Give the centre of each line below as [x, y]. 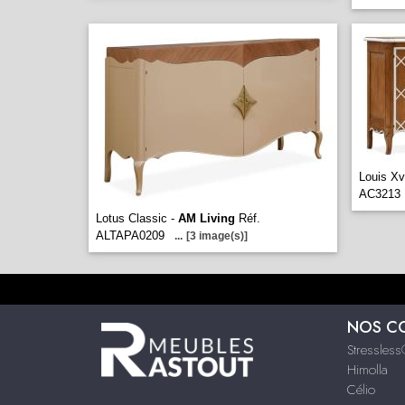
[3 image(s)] [217, 236]
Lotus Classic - [137, 218]
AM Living [207, 218]
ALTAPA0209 [130, 235]
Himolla [367, 370]
